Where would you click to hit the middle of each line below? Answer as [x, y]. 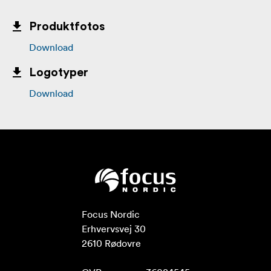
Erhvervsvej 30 [113, 229]
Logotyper [59, 73]
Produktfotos [67, 27]
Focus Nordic [110, 214]
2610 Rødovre [111, 243]
